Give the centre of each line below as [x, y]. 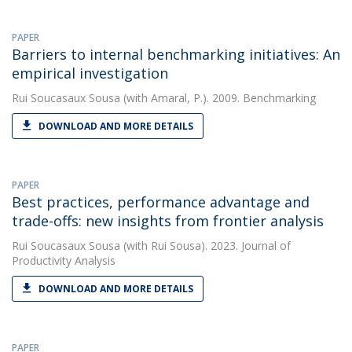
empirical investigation [90, 73]
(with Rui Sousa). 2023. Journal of [205, 246]
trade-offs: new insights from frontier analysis [168, 221]
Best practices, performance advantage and [161, 202]
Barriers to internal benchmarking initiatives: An [176, 54]
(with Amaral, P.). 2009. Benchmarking [218, 98]
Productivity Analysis [64, 260]
